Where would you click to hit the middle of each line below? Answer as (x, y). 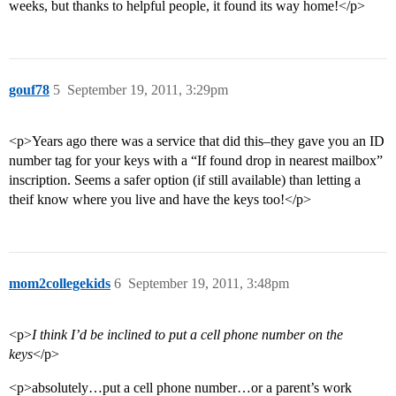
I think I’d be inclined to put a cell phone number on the (187, 335)
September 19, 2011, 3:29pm (148, 90)
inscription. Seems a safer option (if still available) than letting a (185, 180)
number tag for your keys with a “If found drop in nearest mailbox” (196, 161)
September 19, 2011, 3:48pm (209, 284)
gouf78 (29, 90)
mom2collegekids (60, 284)
